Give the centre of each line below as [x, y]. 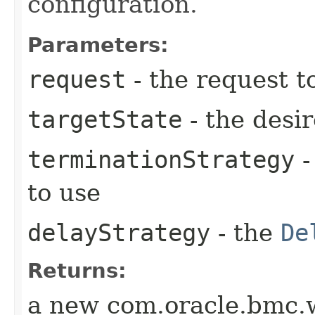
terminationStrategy [161, 159]
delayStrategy [119, 232]
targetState [105, 119]
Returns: [77, 270]
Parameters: [98, 45]
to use [64, 192]
